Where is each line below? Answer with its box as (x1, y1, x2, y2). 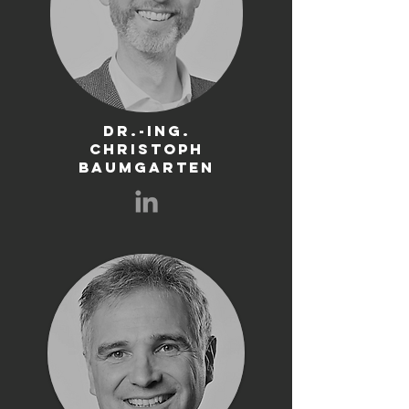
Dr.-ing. (102, 121, 191, 140)
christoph (89, 140, 204, 158)
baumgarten (79, 158, 215, 176)
